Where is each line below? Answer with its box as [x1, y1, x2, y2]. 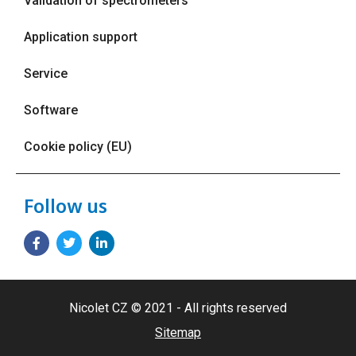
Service [24, 66, 68, 82]
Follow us [24, 193, 107, 219]
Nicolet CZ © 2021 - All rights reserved [69, 300, 287, 316]
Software [24, 103, 78, 118]
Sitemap [155, 325, 201, 341]
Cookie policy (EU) [24, 139, 132, 155]
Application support [24, 29, 137, 45]
